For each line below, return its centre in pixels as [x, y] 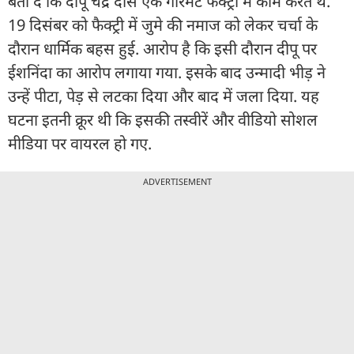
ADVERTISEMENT [177, 181]
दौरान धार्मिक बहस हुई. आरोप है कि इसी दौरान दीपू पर [162, 48]
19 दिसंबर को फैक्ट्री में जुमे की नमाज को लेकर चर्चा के [163, 24]
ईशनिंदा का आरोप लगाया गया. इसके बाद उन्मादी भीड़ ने [167, 72]
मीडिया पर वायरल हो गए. [80, 143]
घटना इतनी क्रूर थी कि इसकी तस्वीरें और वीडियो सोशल [163, 119]
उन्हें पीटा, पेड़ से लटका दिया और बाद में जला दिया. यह [164, 96]
